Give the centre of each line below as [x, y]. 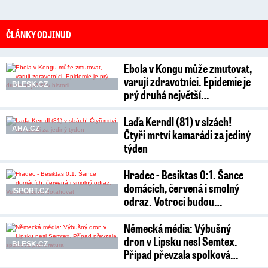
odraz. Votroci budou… [173, 201]
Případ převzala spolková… [181, 254]
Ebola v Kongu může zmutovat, [188, 68]
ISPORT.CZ [31, 191]
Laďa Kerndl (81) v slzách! [178, 121]
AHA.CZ [26, 128]
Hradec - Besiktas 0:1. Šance [184, 174]
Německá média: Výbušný [178, 228]
